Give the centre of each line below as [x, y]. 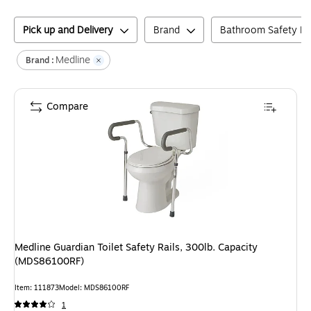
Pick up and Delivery [68, 30]
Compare [67, 107]
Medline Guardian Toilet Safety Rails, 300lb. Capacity [136, 247]
